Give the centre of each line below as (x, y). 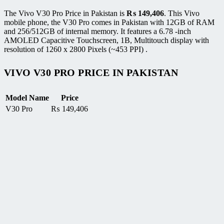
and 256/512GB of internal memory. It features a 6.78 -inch (97, 31)
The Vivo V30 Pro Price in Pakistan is (65, 13)
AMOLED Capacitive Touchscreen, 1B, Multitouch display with (106, 40)
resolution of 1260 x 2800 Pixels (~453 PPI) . (76, 49)
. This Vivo (182, 13)
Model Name (27, 98)
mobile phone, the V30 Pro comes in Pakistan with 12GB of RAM (109, 22)
